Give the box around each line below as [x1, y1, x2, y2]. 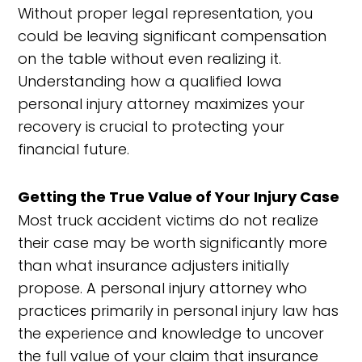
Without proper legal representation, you [18, 3, 314, 23]
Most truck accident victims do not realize [18, 210, 319, 230]
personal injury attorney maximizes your [18, 94, 305, 114]
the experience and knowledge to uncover [18, 323, 325, 343]
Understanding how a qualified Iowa [18, 71, 283, 91]
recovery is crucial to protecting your [18, 116, 285, 137]
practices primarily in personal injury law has [18, 301, 339, 321]
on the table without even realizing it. [18, 48, 282, 69]
